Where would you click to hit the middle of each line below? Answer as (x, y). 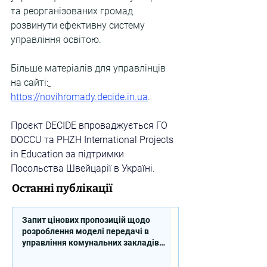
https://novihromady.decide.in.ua (79, 97)
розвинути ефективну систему (79, 25)
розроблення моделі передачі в (86, 231)
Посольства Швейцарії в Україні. (83, 168)
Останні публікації (62, 188)
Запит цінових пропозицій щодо (86, 220)
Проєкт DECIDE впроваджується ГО (90, 125)
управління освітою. (56, 40)
